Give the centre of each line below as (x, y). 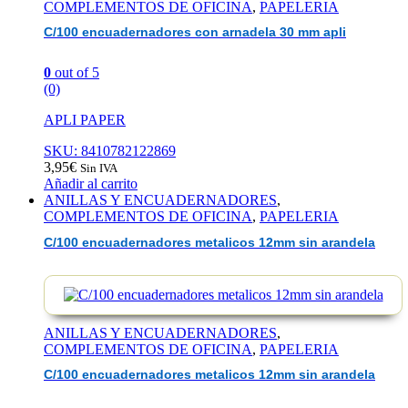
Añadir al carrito (91, 184)
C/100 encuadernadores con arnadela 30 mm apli (195, 32)
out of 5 (75, 73)
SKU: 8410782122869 (110, 151)
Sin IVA (99, 168)
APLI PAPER (85, 120)
